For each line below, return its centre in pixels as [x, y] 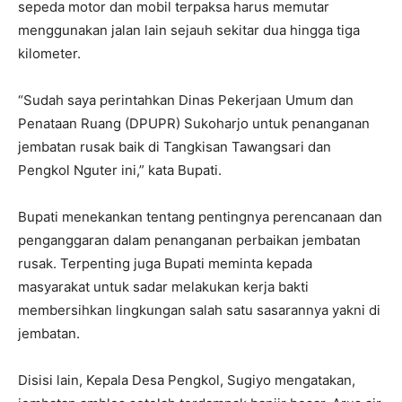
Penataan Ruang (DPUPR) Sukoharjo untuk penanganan [194, 123]
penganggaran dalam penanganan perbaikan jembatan [189, 240]
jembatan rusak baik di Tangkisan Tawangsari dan [175, 146]
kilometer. [49, 53]
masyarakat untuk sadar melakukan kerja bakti [163, 286]
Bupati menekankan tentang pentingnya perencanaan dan [200, 216]
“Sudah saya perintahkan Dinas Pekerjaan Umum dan [186, 100]
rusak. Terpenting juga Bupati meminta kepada [165, 263]
